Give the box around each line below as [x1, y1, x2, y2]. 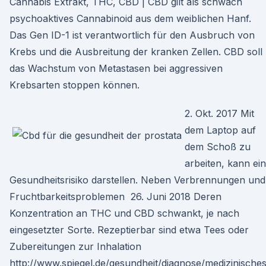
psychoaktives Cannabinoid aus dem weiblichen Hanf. [9, 12, 251, 24]
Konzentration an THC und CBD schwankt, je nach [9, 207, 239, 219]
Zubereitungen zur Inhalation [9, 240, 144, 252]
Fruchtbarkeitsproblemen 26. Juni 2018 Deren [9, 191, 221, 202]
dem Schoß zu [185, 141, 251, 153]
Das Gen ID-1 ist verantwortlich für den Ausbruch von [9, 29, 255, 41]
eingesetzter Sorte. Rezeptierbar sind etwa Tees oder [9, 224, 249, 236]
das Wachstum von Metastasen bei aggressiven [9, 62, 223, 74]
